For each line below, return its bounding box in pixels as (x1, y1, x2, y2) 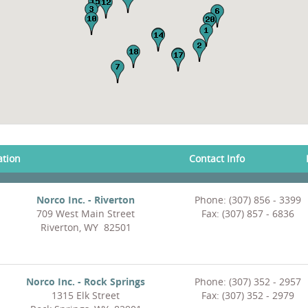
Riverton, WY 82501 (40, 221, 131, 234)
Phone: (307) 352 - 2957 (194, 275, 301, 289)
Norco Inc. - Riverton (36, 193, 135, 207)
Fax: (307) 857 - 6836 (201, 207, 294, 221)
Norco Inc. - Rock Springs (26, 275, 145, 289)
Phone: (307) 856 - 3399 (194, 193, 301, 207)
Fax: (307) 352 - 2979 (201, 289, 294, 302)
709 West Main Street (36, 207, 135, 221)
